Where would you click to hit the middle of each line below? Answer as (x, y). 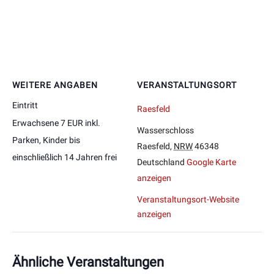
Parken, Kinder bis (46, 140)
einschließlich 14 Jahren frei (65, 157)
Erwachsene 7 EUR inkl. (56, 123)
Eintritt (25, 106)
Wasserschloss (165, 131)
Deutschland (161, 162)
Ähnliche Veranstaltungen (88, 262)
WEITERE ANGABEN (55, 85)
